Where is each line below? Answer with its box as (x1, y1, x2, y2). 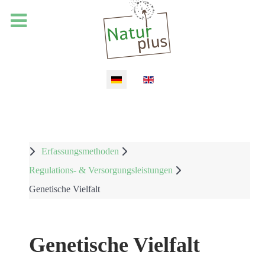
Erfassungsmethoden (41, 146, 119, 156)
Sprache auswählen (14, 73, 86, 83)
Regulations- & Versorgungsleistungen (29, 164, 173, 175)
